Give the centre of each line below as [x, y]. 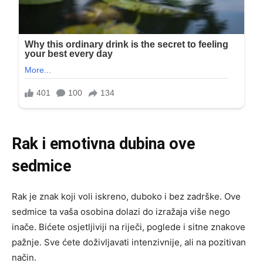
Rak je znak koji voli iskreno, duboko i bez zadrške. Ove [126, 196]
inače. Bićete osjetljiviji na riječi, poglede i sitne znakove [129, 227]
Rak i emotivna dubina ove [103, 144]
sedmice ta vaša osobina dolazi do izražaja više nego [121, 211]
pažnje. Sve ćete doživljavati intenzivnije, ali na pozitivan [129, 242]
